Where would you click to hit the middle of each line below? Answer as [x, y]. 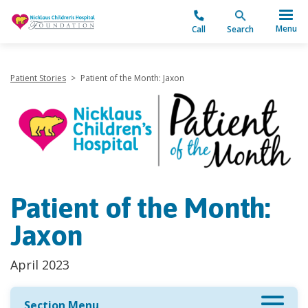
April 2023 [40, 265]
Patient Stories [38, 78]
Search [240, 29]
